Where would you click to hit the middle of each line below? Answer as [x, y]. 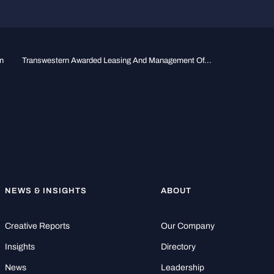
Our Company [188, 226]
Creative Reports [37, 226]
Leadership [183, 267]
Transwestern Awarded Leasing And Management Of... [117, 60]
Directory [179, 246]
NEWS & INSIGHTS [46, 190]
